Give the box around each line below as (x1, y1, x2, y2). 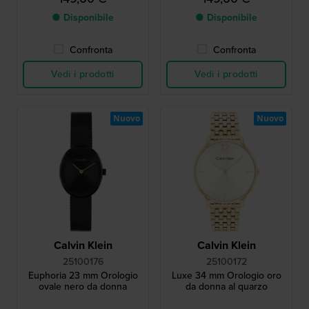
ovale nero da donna (39, 279, 127, 295)
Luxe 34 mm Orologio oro (171, 268, 281, 283)
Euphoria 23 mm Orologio (28, 268, 138, 283)
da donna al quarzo (185, 279, 268, 295)
